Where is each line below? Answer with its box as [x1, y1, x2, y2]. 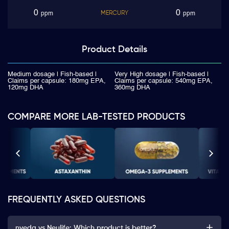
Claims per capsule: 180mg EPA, [8, 78, 106, 84]
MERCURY [100, 10, 128, 16]
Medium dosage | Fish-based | [8, 71, 97, 78]
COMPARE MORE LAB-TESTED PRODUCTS [8, 112, 185, 122]
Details [118, 45, 148, 54]
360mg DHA [114, 84, 150, 91]
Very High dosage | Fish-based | [114, 71, 209, 78]
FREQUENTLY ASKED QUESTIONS [8, 195, 145, 205]
